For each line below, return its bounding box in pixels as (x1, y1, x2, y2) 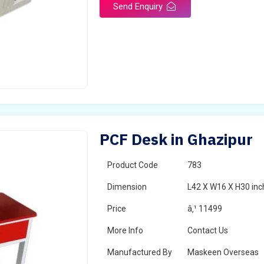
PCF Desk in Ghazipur (100, 129, 253, 149)
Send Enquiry (113, 1, 166, 12)
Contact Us (187, 226, 229, 235)
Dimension (107, 182, 147, 192)
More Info (107, 226, 144, 235)
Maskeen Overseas (187, 247, 259, 257)
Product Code (107, 160, 159, 170)
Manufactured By (107, 247, 173, 257)
